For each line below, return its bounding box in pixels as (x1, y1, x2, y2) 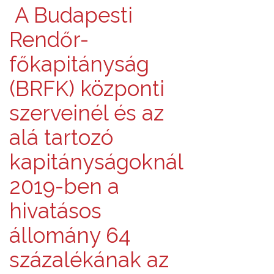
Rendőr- (9, 26, 89, 52)
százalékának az (9, 246, 169, 272)
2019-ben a (9, 173, 119, 199)
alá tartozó (9, 124, 113, 150)
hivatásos (9, 198, 102, 223)
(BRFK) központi (9, 75, 165, 101)
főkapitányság (9, 51, 149, 76)
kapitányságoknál (9, 149, 183, 174)
